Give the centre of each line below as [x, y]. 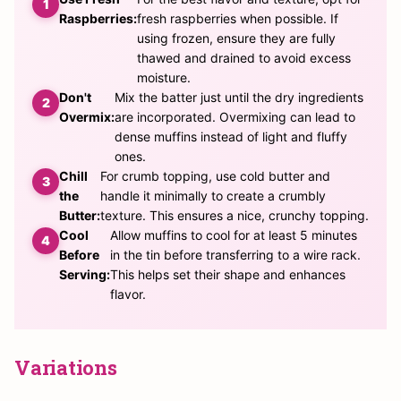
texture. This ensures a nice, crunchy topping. [235, 216]
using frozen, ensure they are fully [236, 38]
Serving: [85, 275]
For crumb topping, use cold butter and [215, 176]
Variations [66, 368]
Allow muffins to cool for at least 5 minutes [234, 235]
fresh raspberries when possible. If [238, 19]
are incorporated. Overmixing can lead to [235, 117]
